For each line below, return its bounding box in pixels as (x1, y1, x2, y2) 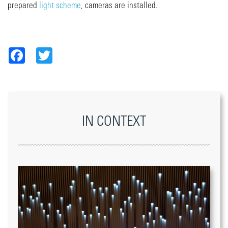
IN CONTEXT (82, 114, 146, 129)
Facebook (25, 47, 56, 55)
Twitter (52, 47, 75, 55)
